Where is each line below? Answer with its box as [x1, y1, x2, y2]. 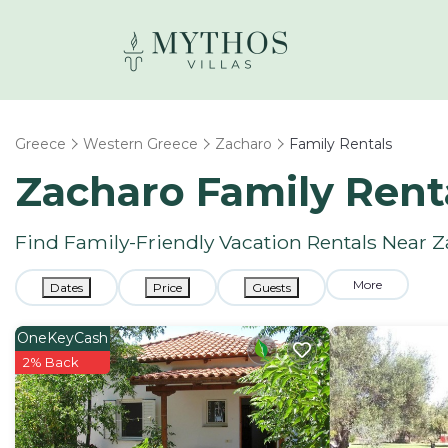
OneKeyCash [17, 329, 108, 347]
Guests [252, 280, 291, 295]
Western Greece [83, 135, 198, 153]
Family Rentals [289, 135, 392, 153]
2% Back [23, 354, 79, 370]
